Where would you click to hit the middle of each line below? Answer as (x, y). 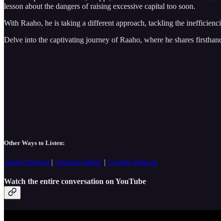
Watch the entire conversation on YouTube (75, 182)
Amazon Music (78, 162)
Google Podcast (132, 162)
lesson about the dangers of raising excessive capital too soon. (101, 6)
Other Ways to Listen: (34, 143)
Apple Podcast (27, 162)
